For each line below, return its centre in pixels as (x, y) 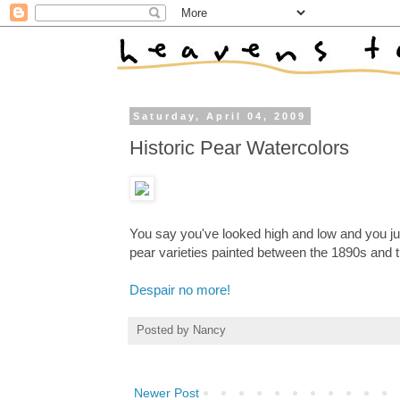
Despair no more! (180, 290)
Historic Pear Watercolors (239, 147)
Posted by (165, 331)
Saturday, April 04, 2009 (220, 116)
